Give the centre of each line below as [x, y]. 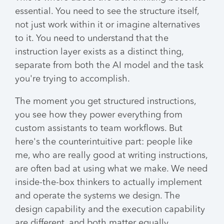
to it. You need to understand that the [92, 38]
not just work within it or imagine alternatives [107, 25]
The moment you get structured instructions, [105, 101]
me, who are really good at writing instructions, [111, 155]
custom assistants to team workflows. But [99, 128]
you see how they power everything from [99, 115]
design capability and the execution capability [110, 209]
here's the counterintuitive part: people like [104, 142]
